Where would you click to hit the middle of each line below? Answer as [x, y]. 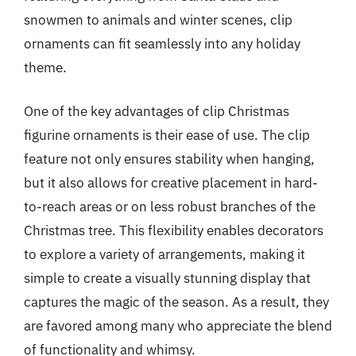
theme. [45, 67]
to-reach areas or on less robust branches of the [170, 207]
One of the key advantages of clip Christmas [157, 111]
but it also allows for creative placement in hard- [171, 183]
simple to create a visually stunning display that [167, 278]
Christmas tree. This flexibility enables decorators [174, 230]
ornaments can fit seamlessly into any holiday [162, 43]
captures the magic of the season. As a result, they [176, 302]
